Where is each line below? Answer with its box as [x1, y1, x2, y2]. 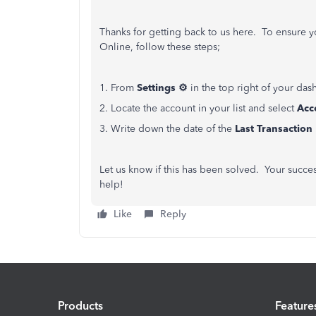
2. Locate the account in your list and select [99, 102, 297, 114]
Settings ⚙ [137, 82, 188, 94]
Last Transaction [235, 123, 312, 135]
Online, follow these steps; [99, 41, 220, 53]
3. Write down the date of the [99, 123, 235, 135]
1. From [99, 82, 137, 94]
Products [58, 298, 103, 312]
